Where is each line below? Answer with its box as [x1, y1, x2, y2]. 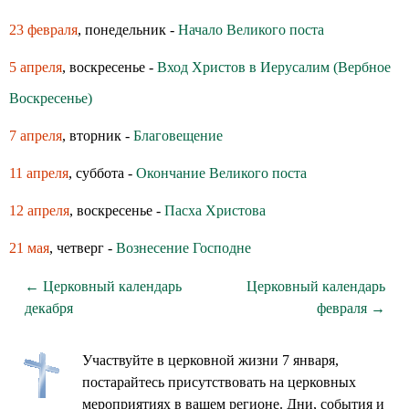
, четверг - [49, 240, 116, 256]
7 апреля [9, 128, 62, 143]
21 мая [9, 240, 49, 256]
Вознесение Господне [116, 240, 251, 256]
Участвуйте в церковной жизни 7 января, [82, 352, 339, 368]
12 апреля [9, 203, 69, 218]
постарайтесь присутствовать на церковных [82, 374, 356, 390]
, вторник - [62, 128, 133, 143]
